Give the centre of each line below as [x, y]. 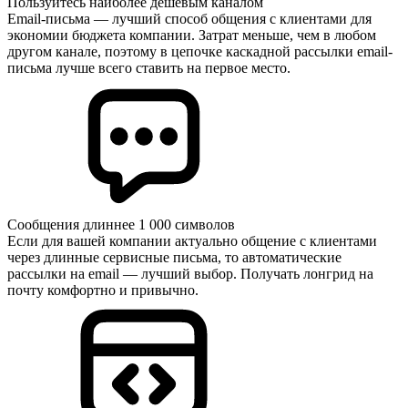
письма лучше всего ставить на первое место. [149, 67]
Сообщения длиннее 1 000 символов [121, 224]
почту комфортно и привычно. [103, 290]
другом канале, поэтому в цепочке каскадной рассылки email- [200, 51]
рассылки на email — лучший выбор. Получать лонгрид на [190, 273]
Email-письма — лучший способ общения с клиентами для [189, 18]
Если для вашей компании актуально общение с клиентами [192, 240]
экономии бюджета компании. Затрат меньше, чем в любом [192, 35]
